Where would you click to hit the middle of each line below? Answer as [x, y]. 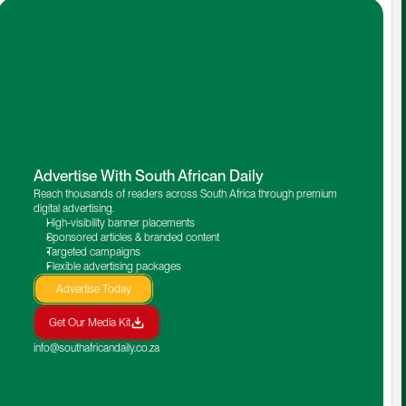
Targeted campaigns [94, 251]
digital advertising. [74, 208]
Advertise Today [93, 289]
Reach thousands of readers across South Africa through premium [186, 193]
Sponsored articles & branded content [133, 237]
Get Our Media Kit [90, 322]
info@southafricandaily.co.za [97, 348]
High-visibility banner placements [121, 222]
